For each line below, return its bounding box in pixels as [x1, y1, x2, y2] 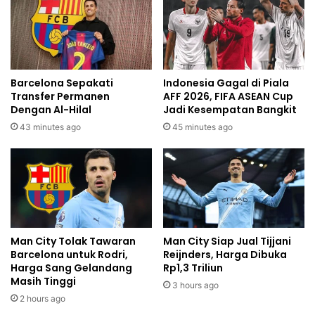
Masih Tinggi [11, 274, 76, 289]
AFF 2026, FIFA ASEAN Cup [163, 89, 293, 104]
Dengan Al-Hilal [11, 103, 91, 117]
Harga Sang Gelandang [11, 261, 132, 276]
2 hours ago [20, 293, 65, 304]
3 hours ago [172, 280, 219, 291]
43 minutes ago [20, 122, 81, 133]
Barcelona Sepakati [11, 76, 113, 91]
